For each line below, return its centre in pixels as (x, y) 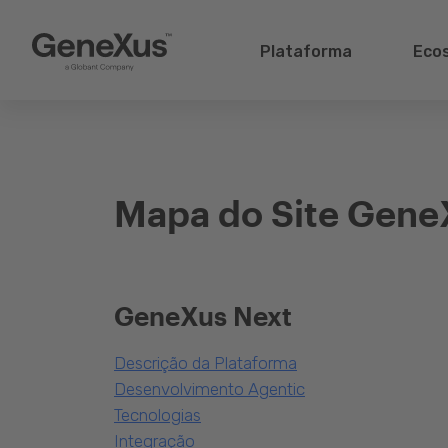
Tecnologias (157, 415)
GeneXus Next (203, 315)
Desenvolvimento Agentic (209, 389)
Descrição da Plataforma (205, 363)
